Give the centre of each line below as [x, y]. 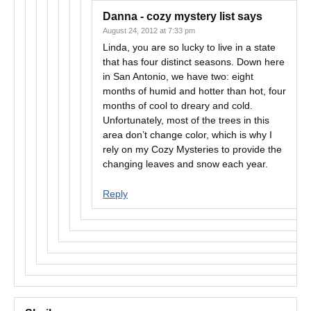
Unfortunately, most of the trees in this [186, 120]
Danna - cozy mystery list [169, 16]
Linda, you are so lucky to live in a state [189, 47]
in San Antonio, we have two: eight [178, 76]
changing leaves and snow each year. [185, 164]
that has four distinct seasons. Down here [194, 62]
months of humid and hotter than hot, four [194, 91]
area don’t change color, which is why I [187, 135]
